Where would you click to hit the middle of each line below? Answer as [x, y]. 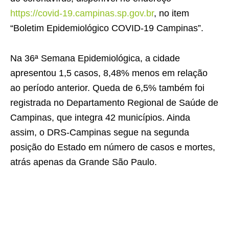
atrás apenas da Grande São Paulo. [84, 162]
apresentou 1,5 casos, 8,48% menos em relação [109, 73]
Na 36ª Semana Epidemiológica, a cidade [95, 58]
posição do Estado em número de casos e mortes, [113, 147]
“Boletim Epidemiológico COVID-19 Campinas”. [107, 28]
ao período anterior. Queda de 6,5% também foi [107, 88]
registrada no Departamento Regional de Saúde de [114, 102]
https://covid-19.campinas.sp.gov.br [82, 13]
